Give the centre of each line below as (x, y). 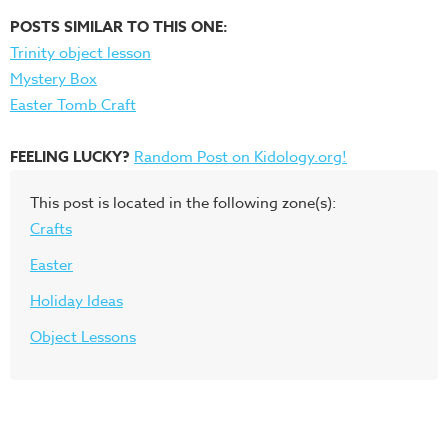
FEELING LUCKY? (70, 156)
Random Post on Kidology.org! (240, 157)
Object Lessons (83, 337)
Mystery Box (53, 79)
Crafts (51, 229)
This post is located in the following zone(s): (183, 203)
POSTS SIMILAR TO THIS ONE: (119, 26)
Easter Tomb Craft (73, 105)
